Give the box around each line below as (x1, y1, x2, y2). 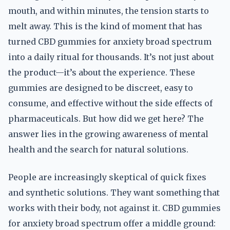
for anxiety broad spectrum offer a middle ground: (8, 218, 216, 228)
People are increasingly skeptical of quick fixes (8, 172, 206, 182)
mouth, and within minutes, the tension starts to (8, 6, 209, 16)
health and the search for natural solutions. (8, 144, 188, 155)
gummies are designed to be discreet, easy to (8, 83, 193, 93)
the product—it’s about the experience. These (8, 67, 195, 78)
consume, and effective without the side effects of (8, 98, 213, 108)
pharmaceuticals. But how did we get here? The (8, 113, 204, 124)
